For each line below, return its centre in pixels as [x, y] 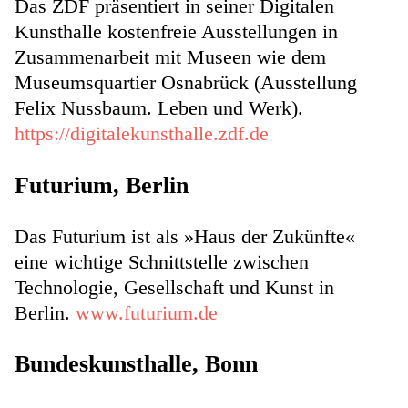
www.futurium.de [147, 312]
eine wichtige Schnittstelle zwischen [162, 261]
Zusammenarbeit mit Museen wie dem [170, 57]
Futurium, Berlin [102, 185]
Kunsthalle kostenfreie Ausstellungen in [176, 32]
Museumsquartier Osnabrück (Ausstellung [186, 83]
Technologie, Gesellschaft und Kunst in [174, 287]
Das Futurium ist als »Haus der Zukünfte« [185, 236]
